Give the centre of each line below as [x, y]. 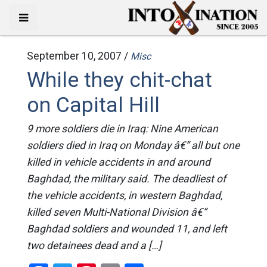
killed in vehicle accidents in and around [118, 162]
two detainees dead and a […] [94, 246]
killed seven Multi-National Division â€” [116, 212]
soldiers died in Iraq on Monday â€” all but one [133, 145]
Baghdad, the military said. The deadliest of [126, 179]
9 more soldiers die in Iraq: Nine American [122, 129]
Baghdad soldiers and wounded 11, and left [127, 229]
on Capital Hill [93, 105]
